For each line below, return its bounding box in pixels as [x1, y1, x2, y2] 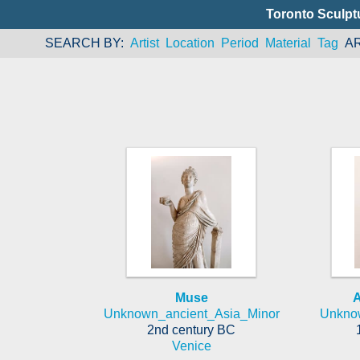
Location [165, 36, 215, 50]
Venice [171, 338, 211, 353]
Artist [129, 36, 159, 50]
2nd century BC [147, 322, 235, 337]
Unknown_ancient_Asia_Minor [103, 306, 280, 321]
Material [264, 36, 311, 50]
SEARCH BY [44, 36, 121, 50]
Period [220, 36, 259, 50]
